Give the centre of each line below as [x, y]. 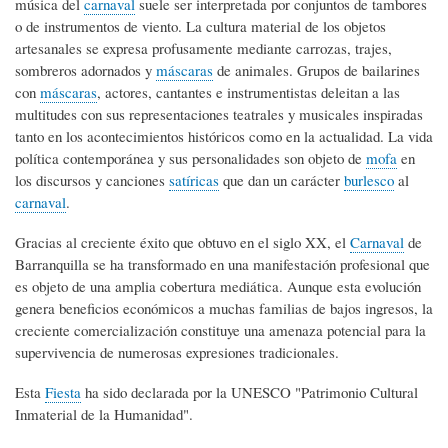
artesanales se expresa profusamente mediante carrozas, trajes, [203, 48]
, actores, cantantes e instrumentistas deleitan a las [248, 92]
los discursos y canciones [92, 180]
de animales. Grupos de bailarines [316, 70]
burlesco [369, 180]
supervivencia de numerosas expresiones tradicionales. [177, 352]
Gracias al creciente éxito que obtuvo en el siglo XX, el [182, 242]
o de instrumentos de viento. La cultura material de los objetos [200, 26]
